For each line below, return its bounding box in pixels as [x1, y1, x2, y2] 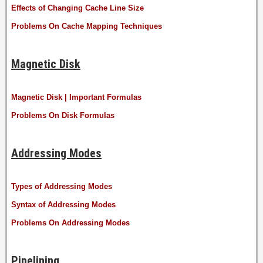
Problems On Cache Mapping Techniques [11, 21, 162, 31]
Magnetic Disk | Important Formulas [11, 92, 141, 102]
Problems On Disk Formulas [11, 110, 114, 120]
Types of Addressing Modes [11, 181, 112, 191]
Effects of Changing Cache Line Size [11, 3, 144, 12]
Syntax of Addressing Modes [11, 200, 116, 209]
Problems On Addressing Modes [11, 218, 130, 227]
